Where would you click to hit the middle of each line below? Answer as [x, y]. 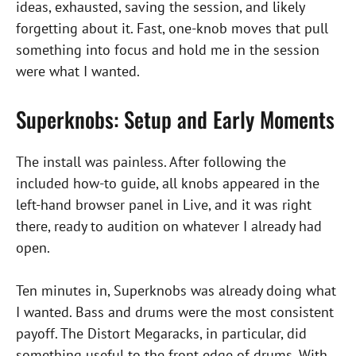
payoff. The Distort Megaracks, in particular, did [161, 334]
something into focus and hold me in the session [168, 50]
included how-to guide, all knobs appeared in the [168, 184]
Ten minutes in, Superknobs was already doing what [176, 291]
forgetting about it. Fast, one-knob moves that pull [172, 29]
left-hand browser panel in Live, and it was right [164, 205]
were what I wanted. [78, 72]
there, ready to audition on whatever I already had [169, 226]
